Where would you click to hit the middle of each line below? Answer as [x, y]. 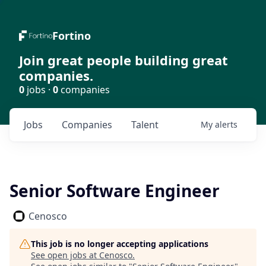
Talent [145, 125]
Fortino [72, 36]
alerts [226, 124]
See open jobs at [65, 255]
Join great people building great [123, 60]
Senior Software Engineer [115, 191]
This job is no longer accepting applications [120, 244]
